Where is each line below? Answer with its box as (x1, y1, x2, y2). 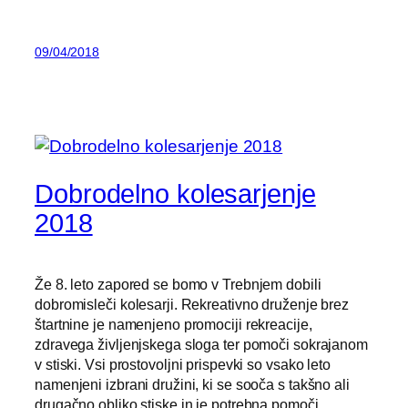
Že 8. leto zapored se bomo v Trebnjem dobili (35, 276, 321, 292)
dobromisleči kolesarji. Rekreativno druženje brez (35, 296, 350, 312)
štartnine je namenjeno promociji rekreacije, (35, 316, 312, 332)
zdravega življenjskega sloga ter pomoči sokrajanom (35, 336, 368, 352)
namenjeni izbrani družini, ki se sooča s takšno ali (35, 376, 350, 393)
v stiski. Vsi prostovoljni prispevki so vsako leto (35, 356, 331, 372)
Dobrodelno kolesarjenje (35, 179, 316, 209)
